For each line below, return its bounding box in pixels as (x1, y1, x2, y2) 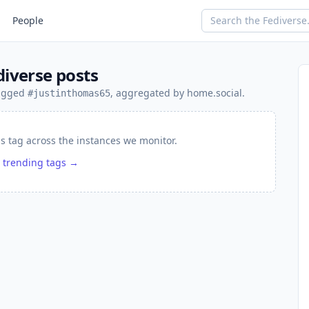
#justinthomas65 (28, 88, 110, 99)
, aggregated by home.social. (110, 86, 245, 99)
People (12, 14, 43, 27)
